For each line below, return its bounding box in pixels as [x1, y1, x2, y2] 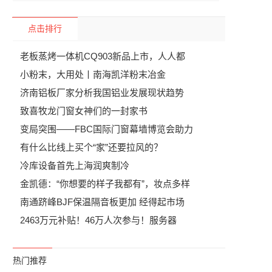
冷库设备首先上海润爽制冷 [20, 160, 129, 171]
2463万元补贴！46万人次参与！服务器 [20, 215, 177, 225]
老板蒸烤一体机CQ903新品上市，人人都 [20, 51, 185, 61]
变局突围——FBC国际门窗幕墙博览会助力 [20, 124, 193, 134]
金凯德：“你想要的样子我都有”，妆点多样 [20, 178, 190, 189]
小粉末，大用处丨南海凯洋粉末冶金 [20, 69, 166, 80]
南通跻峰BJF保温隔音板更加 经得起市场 [20, 197, 185, 207]
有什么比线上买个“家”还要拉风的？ [20, 142, 163, 152]
